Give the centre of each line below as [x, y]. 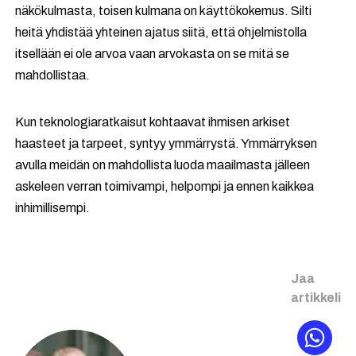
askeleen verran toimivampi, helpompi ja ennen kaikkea [165, 186]
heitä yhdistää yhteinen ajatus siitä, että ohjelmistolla [161, 32]
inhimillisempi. [53, 207]
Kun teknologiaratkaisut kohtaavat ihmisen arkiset [153, 122]
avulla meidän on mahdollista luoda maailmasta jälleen [163, 164]
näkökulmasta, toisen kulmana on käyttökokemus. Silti [164, 10]
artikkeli [315, 297]
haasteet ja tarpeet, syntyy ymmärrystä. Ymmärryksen [166, 143]
